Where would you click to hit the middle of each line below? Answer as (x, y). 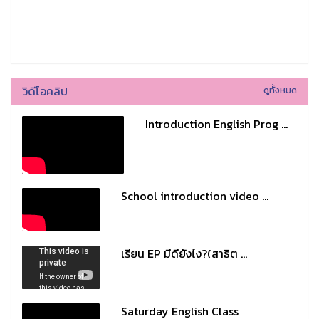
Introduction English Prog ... (217, 124)
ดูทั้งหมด (280, 90)
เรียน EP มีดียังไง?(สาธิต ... (184, 254)
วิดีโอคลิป (45, 91)
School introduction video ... (194, 195)
